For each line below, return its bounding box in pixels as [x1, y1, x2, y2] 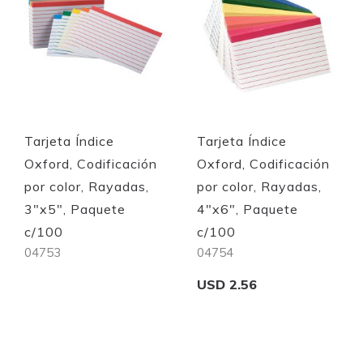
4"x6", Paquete [197, 200, 299, 217]
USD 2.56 [197, 275, 258, 293]
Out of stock [49, 304, 141, 325]
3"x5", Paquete [24, 200, 126, 217]
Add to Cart [224, 336, 313, 357]
